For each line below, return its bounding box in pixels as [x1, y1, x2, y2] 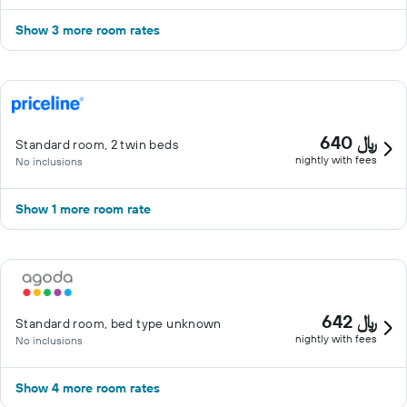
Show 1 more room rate [15, 201, 151, 217]
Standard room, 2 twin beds [15, 136, 178, 153]
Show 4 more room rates [15, 380, 160, 396]
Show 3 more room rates [15, 22, 160, 38]
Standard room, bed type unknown [15, 315, 222, 332]
